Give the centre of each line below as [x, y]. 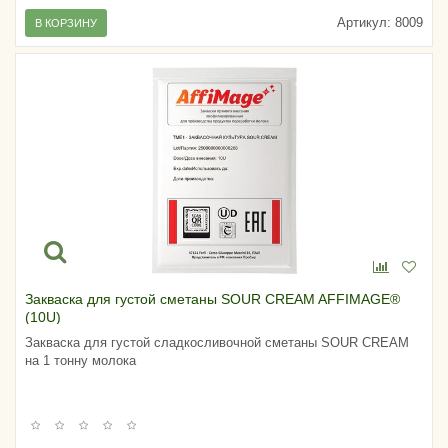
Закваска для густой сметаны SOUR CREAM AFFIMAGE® [212, 298]
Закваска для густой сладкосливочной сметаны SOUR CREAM [217, 342]
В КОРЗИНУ [66, 22]
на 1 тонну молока [80, 360]
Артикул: [364, 22]
